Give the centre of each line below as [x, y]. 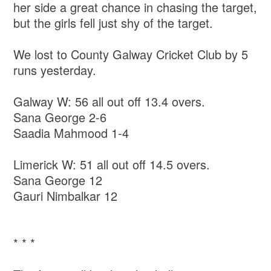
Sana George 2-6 [60, 117]
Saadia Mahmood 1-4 [71, 133]
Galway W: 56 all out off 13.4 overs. [109, 102]
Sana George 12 [58, 180]
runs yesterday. [55, 70]
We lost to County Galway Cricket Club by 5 [131, 54]
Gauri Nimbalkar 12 [66, 196]
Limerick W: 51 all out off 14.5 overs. [112, 165]
